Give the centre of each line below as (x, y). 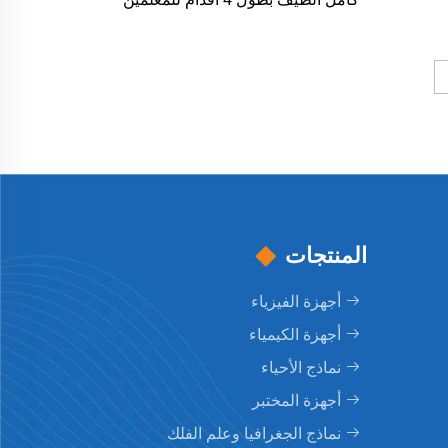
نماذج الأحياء (301, 368)
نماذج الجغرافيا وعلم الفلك (254, 434)
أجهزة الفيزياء (296, 302)
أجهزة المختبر (296, 401)
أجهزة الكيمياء (295, 335)
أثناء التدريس (241, 24)
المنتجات (326, 256)
